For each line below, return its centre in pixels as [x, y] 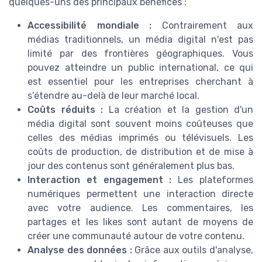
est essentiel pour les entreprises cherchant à [140, 82]
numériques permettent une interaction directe [140, 194]
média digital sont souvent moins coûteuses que [140, 124]
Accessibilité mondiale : [89, 26]
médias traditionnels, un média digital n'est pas [140, 40]
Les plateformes [213, 180]
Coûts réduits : [65, 110]
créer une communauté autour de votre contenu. [136, 236]
